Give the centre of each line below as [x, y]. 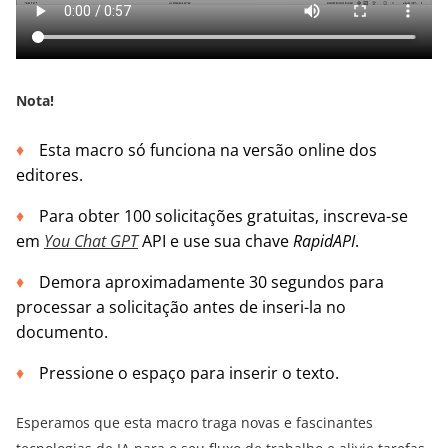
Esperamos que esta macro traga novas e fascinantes [194, 423]
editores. [49, 175]
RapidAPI [324, 241]
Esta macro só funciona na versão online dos [208, 150]
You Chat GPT [91, 241]
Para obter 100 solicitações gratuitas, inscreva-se [223, 216]
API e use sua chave [215, 241]
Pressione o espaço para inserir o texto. [189, 373]
